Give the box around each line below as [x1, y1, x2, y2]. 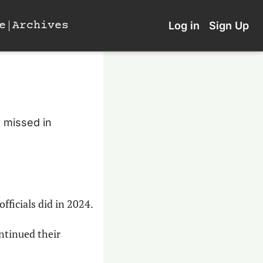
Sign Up [209, 19, 249, 32]
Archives [12, 18, 69, 32]
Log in [168, 19, 200, 32]
